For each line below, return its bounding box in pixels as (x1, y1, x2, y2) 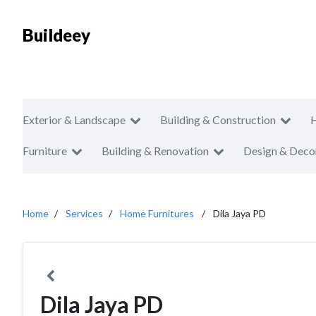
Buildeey (23, 25, 90, 45)
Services (66, 207, 103, 219)
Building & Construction (160, 113, 276, 126)
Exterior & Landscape (23, 113, 126, 126)
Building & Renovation (102, 144, 209, 157)
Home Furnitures (120, 207, 194, 219)
